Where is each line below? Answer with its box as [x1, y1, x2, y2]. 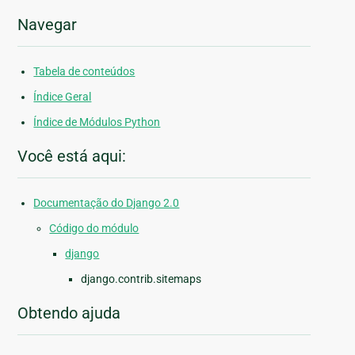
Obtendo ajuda [17, 303, 121, 323]
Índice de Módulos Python [33, 116, 161, 129]
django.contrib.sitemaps [81, 273, 202, 286]
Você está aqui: [17, 147, 127, 166]
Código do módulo [49, 222, 139, 235]
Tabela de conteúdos [33, 65, 136, 78]
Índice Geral [33, 90, 92, 104]
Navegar [17, 15, 78, 35]
